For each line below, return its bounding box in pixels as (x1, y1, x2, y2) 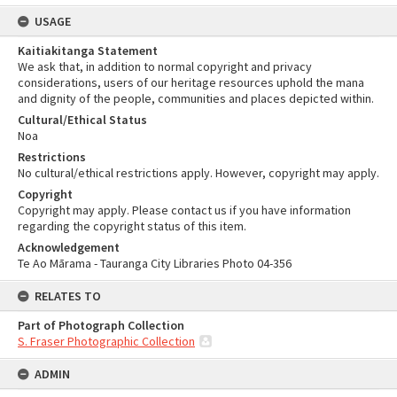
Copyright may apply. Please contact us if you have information (18, 202, 351, 218)
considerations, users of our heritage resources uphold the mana (18, 74, 364, 90)
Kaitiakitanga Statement (18, 43, 158, 58)
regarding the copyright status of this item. (18, 218, 246, 234)
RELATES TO (35, 288, 101, 304)
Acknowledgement (18, 239, 120, 255)
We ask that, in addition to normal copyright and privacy (18, 58, 312, 74)
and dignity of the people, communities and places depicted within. (18, 90, 374, 106)
